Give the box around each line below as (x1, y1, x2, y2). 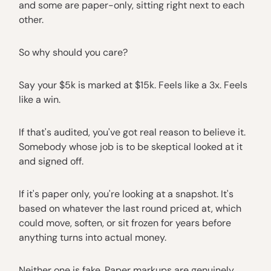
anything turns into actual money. (19, 230, 166, 244)
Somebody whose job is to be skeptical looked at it (19, 140, 243, 153)
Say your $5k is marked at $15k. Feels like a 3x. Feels (19, 78, 247, 91)
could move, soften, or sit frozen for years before (19, 216, 231, 229)
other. (19, 13, 44, 26)
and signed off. (19, 154, 83, 168)
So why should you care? (19, 45, 128, 59)
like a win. (19, 93, 60, 106)
